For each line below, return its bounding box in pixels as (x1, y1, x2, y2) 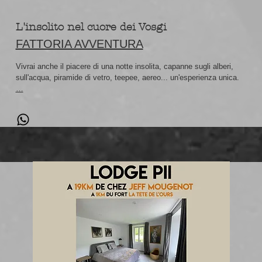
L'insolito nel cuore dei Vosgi (15, 21, 167, 33)
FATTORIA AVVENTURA (15, 37, 143, 50)
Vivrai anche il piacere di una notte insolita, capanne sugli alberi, (15, 62, 233, 71)
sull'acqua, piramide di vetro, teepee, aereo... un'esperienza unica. (15, 73, 239, 82)
